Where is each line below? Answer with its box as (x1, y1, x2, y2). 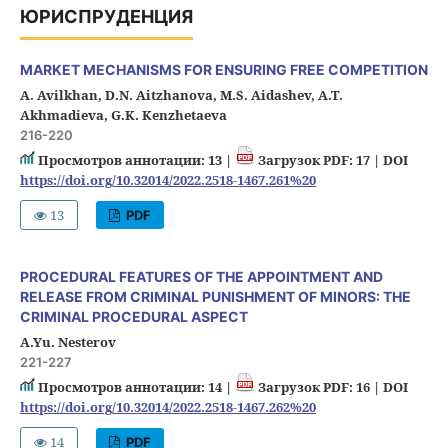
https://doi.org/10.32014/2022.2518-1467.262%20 (19, 397, 316, 416)
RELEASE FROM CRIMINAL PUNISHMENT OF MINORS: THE (19, 287, 411, 305)
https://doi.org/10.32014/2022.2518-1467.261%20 (19, 170, 316, 189)
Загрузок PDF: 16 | (254, 377, 383, 396)
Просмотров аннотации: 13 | (34, 150, 235, 169)
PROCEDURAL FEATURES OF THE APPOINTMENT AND (19, 267, 383, 285)
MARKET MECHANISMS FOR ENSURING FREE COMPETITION (19, 61, 428, 78)
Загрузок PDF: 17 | (254, 150, 383, 169)
